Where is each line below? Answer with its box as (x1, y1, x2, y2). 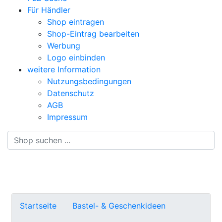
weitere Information (27, 64, 101, 74)
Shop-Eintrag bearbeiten (47, 29, 139, 39)
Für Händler (27, 5, 70, 15)
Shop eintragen (47, 17, 104, 27)
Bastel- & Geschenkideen (72, 201, 166, 211)
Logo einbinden (47, 53, 105, 62)
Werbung (47, 41, 80, 51)
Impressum (47, 112, 88, 122)
